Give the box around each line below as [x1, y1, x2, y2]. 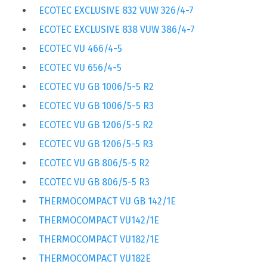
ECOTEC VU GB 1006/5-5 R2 [39, 81, 154, 93]
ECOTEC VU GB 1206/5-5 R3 [39, 138, 153, 150]
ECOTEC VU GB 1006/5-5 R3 [39, 100, 154, 112]
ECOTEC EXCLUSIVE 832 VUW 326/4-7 [39, 5, 194, 17]
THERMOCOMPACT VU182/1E [39, 234, 159, 246]
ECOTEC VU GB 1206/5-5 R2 [39, 119, 153, 131]
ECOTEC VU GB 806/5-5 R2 [39, 157, 150, 169]
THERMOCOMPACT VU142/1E [39, 215, 159, 226]
